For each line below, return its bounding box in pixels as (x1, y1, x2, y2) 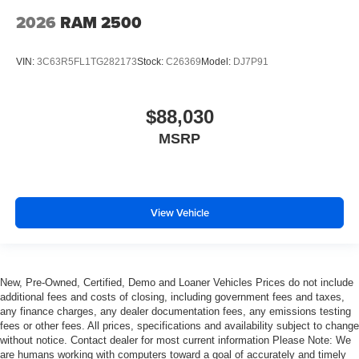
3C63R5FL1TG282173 (37, 55, 137, 67)
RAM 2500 (60, 10, 142, 34)
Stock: (137, 55, 166, 67)
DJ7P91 (233, 55, 268, 67)
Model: (201, 55, 233, 67)
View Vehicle (150, 204, 209, 220)
